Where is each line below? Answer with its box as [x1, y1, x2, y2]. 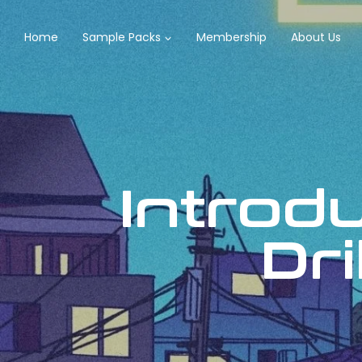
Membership [196, 28, 267, 45]
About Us [291, 28, 341, 45]
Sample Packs [82, 28, 161, 45]
